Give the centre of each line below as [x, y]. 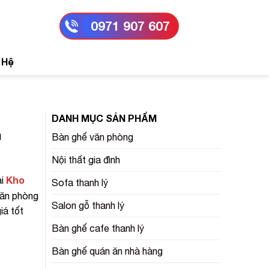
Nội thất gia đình [86, 160]
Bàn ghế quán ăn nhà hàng [107, 251]
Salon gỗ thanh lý [88, 205]
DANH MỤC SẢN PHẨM [104, 118]
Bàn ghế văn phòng [92, 137]
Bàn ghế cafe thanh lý [98, 228]
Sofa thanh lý [80, 183]
